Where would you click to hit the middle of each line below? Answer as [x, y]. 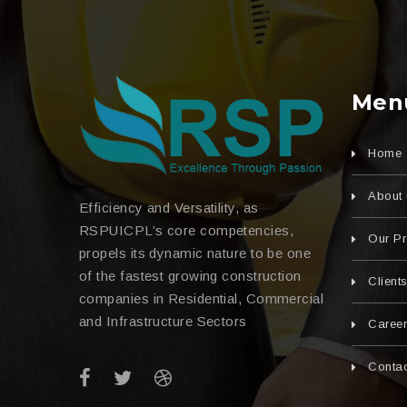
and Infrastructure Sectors [163, 321]
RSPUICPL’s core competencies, [187, 230]
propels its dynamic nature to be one [195, 253]
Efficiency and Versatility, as [169, 207]
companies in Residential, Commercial [202, 298]
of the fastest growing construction [190, 275]
